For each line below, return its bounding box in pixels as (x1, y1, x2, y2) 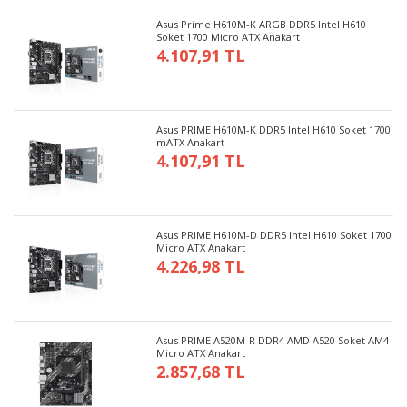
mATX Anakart (156, 134, 225, 149)
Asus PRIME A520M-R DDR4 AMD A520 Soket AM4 (156, 333, 390, 347)
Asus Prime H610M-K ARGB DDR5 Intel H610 (156, 16, 367, 31)
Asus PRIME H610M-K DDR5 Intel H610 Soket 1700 (156, 122, 392, 136)
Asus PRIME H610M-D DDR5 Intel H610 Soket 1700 (156, 227, 392, 242)
